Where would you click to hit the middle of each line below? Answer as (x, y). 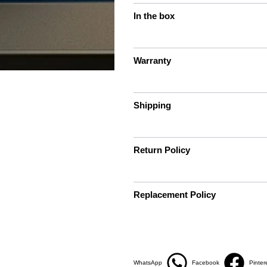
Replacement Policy (175, 194)
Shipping (152, 105)
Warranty (152, 60)
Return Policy (162, 150)
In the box (154, 15)
